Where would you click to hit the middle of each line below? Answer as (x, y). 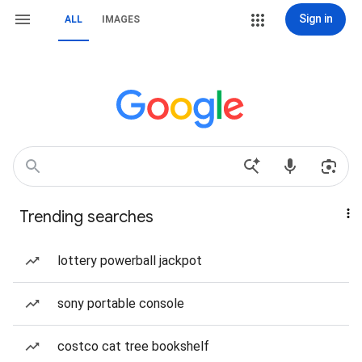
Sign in (316, 19)
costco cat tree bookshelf (133, 346)
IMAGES (121, 19)
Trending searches (86, 217)
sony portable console (121, 303)
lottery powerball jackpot (130, 261)
